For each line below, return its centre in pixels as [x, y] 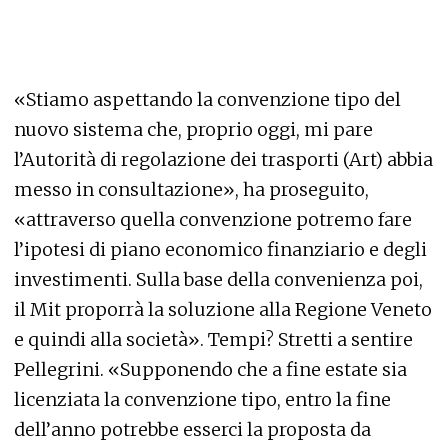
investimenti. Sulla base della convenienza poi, [218, 279]
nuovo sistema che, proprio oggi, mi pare [193, 129]
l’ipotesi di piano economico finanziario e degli [220, 249]
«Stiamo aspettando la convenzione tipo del [207, 99]
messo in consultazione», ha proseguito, [191, 189]
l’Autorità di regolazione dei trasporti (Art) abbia [223, 159]
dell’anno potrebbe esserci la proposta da [192, 429]
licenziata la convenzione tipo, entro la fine [202, 399]
